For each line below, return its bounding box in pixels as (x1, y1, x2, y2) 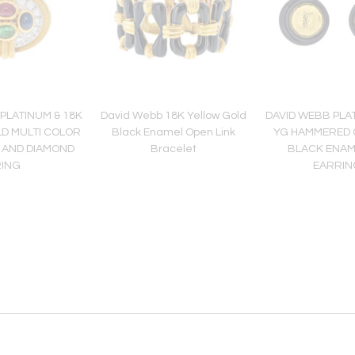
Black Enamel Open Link (112, 127, 235, 138)
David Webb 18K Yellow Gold (101, 110, 246, 121)
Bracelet (151, 143, 197, 155)
